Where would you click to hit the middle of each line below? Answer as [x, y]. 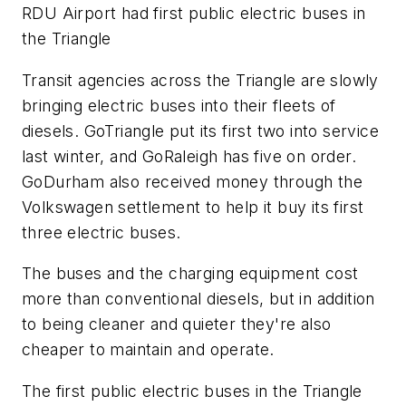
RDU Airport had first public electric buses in [194, 14]
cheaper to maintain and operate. [148, 350]
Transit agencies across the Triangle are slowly [200, 80]
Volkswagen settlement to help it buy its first [193, 207]
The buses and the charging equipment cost [190, 274]
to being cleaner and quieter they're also [177, 324]
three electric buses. [101, 232]
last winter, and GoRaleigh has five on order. [189, 156]
